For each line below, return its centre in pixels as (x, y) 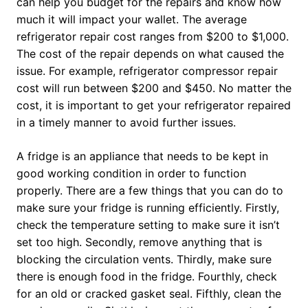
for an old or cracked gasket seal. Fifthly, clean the (149, 294)
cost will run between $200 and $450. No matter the (154, 88)
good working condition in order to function (131, 174)
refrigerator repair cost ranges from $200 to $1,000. (153, 37)
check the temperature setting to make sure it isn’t (148, 225)
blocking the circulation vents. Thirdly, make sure (144, 260)
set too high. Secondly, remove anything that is (139, 242)
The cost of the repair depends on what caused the (150, 54)
